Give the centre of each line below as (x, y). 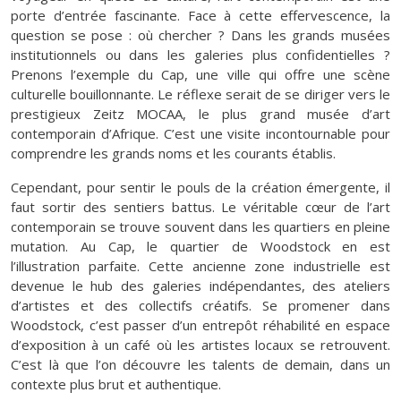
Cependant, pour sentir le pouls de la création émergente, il (200, 187)
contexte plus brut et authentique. (116, 384)
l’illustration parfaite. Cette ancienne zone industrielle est (200, 265)
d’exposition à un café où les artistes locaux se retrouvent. (200, 344)
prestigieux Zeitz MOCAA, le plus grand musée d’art (200, 113)
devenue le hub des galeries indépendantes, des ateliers (200, 285)
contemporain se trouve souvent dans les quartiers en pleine (200, 226)
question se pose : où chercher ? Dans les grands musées (200, 34)
